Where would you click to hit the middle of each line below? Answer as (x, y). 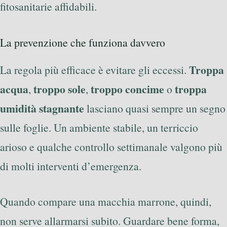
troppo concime (127, 89)
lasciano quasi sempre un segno (155, 108)
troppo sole (60, 89)
